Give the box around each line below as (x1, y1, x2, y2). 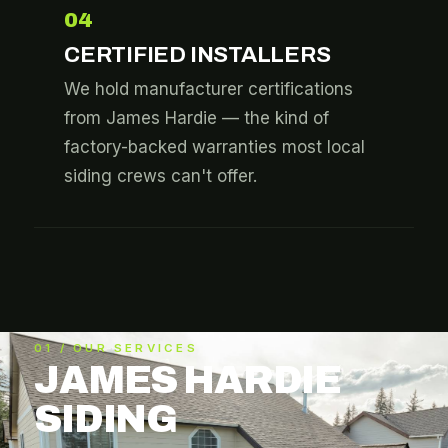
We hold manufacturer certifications (64, 79, 353, 99)
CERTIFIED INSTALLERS (64, 42, 331, 67)
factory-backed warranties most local (64, 137, 365, 157)
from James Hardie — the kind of (64, 108, 329, 128)
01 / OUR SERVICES (34, 341, 198, 355)
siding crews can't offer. (64, 166, 257, 186)
